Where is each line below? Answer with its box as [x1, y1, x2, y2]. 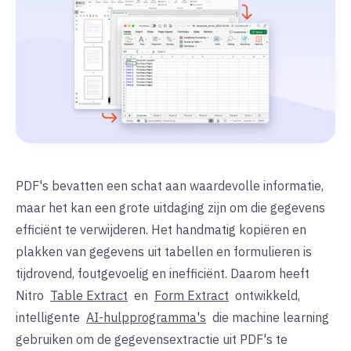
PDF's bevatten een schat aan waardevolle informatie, [16, 178, 324, 194]
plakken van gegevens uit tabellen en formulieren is [16, 244, 312, 260]
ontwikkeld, [232, 288, 300, 304]
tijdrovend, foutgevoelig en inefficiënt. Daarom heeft [16, 266, 309, 282]
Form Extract [154, 288, 229, 304]
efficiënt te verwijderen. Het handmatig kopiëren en [16, 222, 306, 238]
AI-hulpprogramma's [86, 309, 206, 326]
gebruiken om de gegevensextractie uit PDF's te [16, 331, 288, 348]
